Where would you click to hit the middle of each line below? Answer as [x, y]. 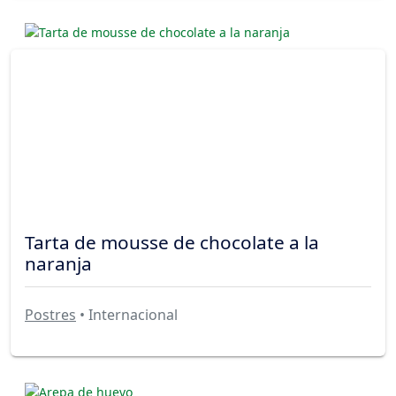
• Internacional [127, 315]
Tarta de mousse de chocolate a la [172, 242]
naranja [58, 263]
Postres [50, 315]
